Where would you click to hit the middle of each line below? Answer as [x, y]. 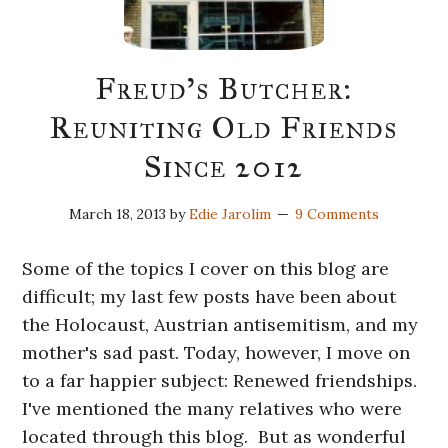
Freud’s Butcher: [224, 88]
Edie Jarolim [230, 213]
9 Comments [337, 213]
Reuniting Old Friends [224, 127]
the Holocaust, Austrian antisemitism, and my [220, 324]
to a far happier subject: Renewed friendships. [220, 380]
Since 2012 [224, 166]
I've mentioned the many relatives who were [212, 408]
